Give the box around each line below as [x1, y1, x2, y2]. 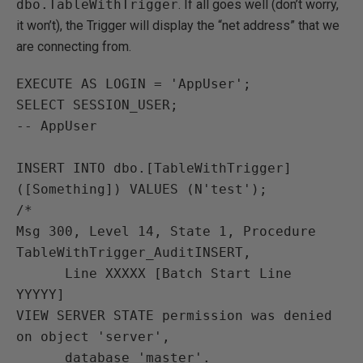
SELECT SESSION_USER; [16, 97, 178, 113]
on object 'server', [16, 329, 170, 344]
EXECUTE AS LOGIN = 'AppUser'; [16, 76, 251, 92]
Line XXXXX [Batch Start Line [16, 266, 65, 281]
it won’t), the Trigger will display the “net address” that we [16, 18, 340, 33]
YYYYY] [16, 287, 65, 302]
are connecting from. [16, 39, 131, 54]
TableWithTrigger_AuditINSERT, [16, 245, 251, 260]
